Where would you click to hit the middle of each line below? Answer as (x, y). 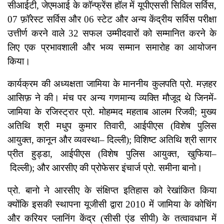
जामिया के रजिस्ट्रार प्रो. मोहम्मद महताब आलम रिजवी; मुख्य (112, 112)
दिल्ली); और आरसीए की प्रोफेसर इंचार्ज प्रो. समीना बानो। (105, 168)
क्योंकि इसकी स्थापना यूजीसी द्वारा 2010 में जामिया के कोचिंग (112, 204)
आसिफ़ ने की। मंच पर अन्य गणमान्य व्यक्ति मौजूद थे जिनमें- (112, 98)
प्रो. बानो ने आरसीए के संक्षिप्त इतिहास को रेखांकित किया (112, 190)
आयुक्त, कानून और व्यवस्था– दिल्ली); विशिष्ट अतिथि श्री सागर (112, 140)
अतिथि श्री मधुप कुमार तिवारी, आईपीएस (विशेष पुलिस (112, 126)
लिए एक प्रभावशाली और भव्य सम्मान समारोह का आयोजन (112, 47)
